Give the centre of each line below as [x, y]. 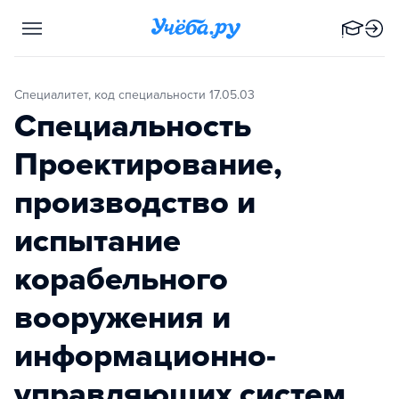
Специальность [133, 126]
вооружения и [122, 318]
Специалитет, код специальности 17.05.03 [138, 95]
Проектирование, [148, 164]
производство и [135, 203]
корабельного [121, 279]
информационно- [145, 356]
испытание [98, 241]
